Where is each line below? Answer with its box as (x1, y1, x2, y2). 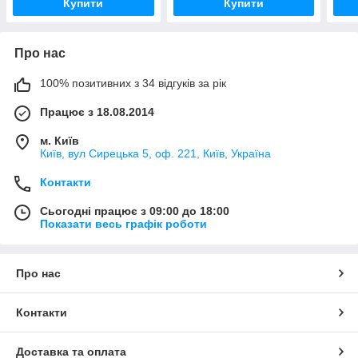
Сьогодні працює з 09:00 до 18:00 (40, 205, 229, 218)
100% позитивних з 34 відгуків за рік (40, 77, 226, 90)
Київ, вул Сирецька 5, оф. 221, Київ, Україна (40, 147, 271, 161)
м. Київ (40, 134, 79, 148)
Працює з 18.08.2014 (40, 105, 154, 119)
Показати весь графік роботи (40, 217, 207, 231)
